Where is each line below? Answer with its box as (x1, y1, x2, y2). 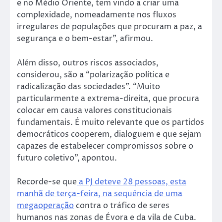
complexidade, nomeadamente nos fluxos (17, 9, 176, 21)
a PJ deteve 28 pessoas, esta (77, 176, 186, 187)
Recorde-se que (17, 176, 77, 187)
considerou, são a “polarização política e (17, 69, 169, 80)
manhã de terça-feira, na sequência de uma (17, 188, 182, 199)
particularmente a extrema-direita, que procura (17, 93, 199, 104)
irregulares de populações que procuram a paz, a (17, 21, 202, 33)
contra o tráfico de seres (74, 200, 169, 211)
